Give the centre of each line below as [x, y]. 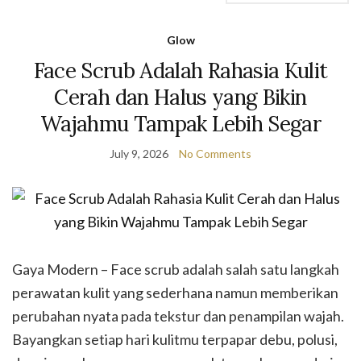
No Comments [215, 154]
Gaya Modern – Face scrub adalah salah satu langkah [176, 269]
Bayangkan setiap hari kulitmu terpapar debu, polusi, [175, 339]
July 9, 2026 [139, 154]
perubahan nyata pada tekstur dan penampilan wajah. [178, 316]
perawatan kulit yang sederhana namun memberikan [175, 293]
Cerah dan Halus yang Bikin [180, 97]
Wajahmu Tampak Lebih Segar [180, 124]
